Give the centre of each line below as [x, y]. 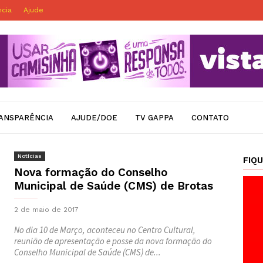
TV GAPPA [154, 118]
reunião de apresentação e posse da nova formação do [113, 241]
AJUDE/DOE [94, 118]
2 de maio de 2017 [46, 210]
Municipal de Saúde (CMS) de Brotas [114, 186]
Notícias [30, 156]
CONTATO [210, 118]
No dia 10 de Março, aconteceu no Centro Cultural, [105, 230]
